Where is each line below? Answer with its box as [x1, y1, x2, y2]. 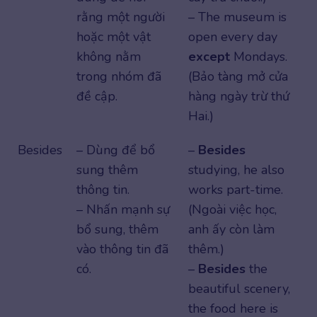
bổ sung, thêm [76, 221, 158, 238]
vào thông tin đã [76, 241, 168, 258]
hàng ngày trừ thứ [188, 88, 289, 105]
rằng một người [76, 8, 165, 26]
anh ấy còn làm [188, 221, 275, 238]
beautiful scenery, [188, 280, 290, 298]
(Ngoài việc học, [188, 201, 277, 219]
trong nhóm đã [76, 68, 161, 86]
